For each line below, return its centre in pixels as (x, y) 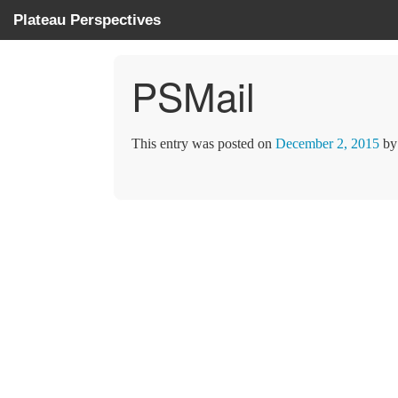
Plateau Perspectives (87, 20)
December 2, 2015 (327, 144)
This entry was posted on (203, 144)
